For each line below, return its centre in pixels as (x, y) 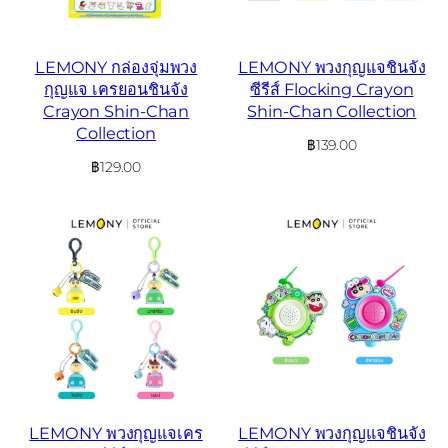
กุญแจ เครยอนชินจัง (116, 89)
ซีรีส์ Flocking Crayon (332, 89)
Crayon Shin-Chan (116, 111)
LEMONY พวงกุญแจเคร (116, 432)
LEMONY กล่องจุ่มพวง (116, 67)
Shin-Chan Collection (332, 111)
